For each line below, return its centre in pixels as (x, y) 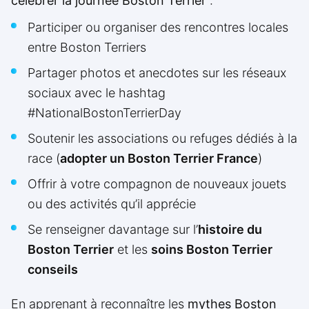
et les (132, 250)
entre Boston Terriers (87, 48)
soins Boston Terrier (212, 250)
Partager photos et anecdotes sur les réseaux (157, 73)
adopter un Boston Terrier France (159, 159)
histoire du (230, 230)
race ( (44, 159)
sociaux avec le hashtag (97, 93)
